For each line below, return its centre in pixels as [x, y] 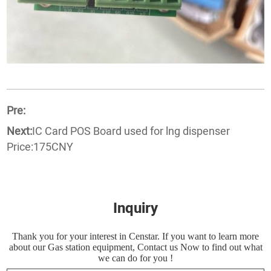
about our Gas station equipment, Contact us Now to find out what [135, 247]
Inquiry [135, 208]
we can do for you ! [135, 258]
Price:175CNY [40, 147]
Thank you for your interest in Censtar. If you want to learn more [135, 236]
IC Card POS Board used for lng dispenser [131, 131]
